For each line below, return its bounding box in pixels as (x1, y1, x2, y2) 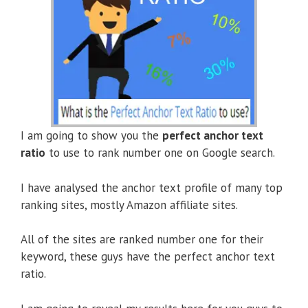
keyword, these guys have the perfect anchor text (21, 249, 275, 265)
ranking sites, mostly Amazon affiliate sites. (21, 197, 238, 212)
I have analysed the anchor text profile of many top (21, 179, 283, 195)
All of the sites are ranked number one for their (21, 232, 263, 247)
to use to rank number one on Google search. (45, 145, 275, 161)
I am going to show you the (21, 128, 162, 144)
